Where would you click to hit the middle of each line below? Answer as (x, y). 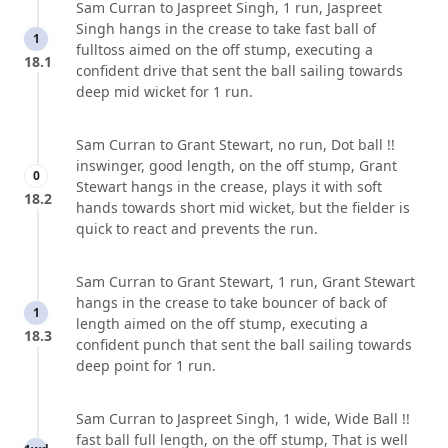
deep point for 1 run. (146, 366)
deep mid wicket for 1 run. (164, 92)
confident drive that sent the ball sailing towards (239, 71)
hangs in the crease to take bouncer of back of (231, 303)
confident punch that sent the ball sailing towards (244, 345)
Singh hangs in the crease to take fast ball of (226, 29)
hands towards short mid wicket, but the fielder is (243, 208)
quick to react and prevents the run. (197, 229)
